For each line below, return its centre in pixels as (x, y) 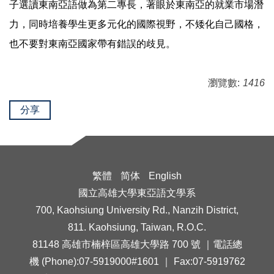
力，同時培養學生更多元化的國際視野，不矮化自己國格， (136, 24)
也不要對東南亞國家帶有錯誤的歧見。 (92, 44)
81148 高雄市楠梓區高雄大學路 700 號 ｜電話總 (137, 245)
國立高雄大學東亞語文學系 (137, 193)
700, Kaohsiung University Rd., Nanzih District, (137, 210)
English (165, 176)
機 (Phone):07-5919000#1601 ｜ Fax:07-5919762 (137, 262)
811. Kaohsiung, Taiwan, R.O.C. (137, 228)
